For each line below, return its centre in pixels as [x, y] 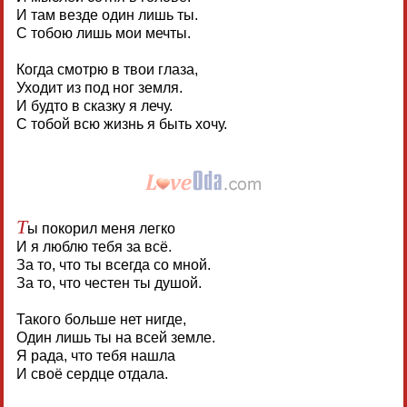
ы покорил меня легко [101, 228]
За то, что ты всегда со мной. [113, 264]
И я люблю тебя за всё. [94, 246]
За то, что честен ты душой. [109, 283]
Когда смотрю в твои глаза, [107, 69]
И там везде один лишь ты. [107, 15]
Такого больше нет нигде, [101, 319]
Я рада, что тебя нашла [95, 355]
